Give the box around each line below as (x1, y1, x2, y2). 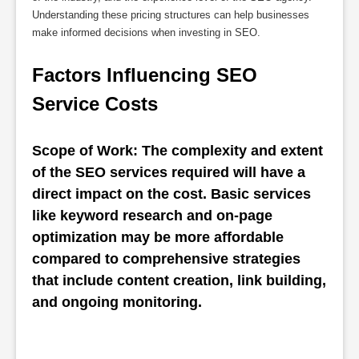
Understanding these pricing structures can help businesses (32, 8, 309, 21)
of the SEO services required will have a (32, 163, 305, 180)
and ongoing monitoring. (32, 293, 202, 310)
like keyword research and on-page (32, 207, 272, 224)
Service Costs (32, 92, 158, 115)
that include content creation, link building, (32, 272, 326, 288)
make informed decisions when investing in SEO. (32, 26, 260, 38)
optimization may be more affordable (32, 228, 284, 245)
